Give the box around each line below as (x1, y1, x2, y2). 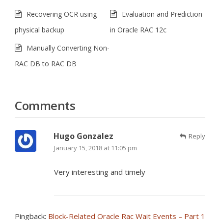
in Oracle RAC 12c (110, 25, 166, 34)
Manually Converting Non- (27, 43, 110, 53)
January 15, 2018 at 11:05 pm (54, 143, 137, 152)
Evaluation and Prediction (122, 9, 202, 19)
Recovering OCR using (27, 9, 97, 19)
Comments (15, 97, 75, 113)
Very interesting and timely (54, 167, 145, 177)
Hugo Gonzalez (54, 131, 113, 141)
